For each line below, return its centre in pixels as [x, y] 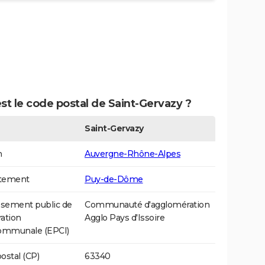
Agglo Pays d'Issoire [125, 218]
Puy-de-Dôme [114, 180]
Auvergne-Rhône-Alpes [132, 154]
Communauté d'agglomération [147, 205]
